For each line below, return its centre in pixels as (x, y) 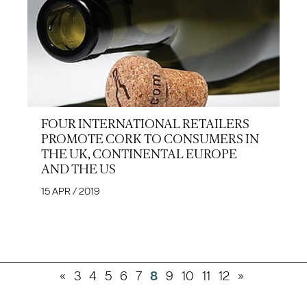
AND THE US (78, 169)
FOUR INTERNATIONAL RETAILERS (145, 124)
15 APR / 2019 (71, 191)
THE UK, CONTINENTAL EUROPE (139, 154)
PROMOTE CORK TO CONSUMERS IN (150, 139)
